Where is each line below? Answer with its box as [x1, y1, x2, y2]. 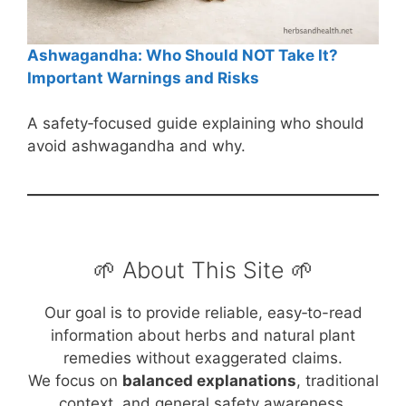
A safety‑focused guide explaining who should [27, 114, 364, 133]
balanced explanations [121, 371, 296, 390]
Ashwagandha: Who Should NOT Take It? [27, 45, 338, 64]
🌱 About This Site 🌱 [92, 256, 314, 284]
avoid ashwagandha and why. [27, 137, 246, 156]
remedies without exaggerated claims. [63, 348, 343, 367]
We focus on [27, 371, 122, 390]
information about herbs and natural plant [51, 325, 355, 344]
